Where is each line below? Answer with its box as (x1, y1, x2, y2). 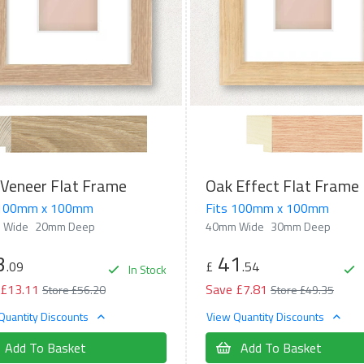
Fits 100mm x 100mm (205, 197, 329, 218)
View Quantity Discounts (206, 308, 327, 326)
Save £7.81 (205, 279, 267, 299)
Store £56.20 (42, 280, 106, 298)
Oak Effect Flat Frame (205, 172, 359, 198)
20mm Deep (35, 217, 95, 235)
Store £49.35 (270, 280, 334, 298)
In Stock (125, 260, 167, 278)
